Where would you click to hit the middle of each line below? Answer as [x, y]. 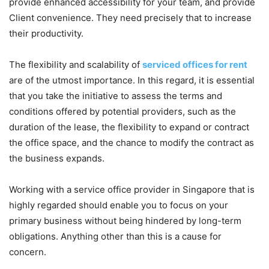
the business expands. [57, 159]
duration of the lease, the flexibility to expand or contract [129, 127]
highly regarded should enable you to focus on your [119, 205]
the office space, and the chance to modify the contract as [131, 143]
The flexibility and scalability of [76, 65]
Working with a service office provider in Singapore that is [132, 190]
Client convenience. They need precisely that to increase [130, 18]
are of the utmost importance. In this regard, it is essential [132, 80]
